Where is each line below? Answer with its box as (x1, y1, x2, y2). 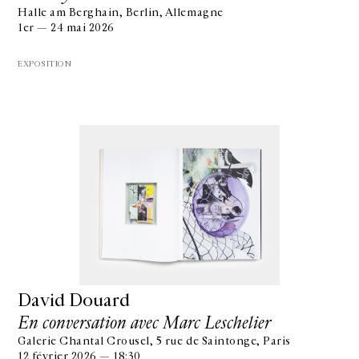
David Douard (18, 289, 130, 312)
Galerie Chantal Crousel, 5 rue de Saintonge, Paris (18, 335, 291, 348)
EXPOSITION (18, 59, 72, 69)
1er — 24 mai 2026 (18, 22, 115, 34)
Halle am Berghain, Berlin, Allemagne (18, 6, 224, 19)
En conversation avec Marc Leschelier (18, 312, 271, 334)
